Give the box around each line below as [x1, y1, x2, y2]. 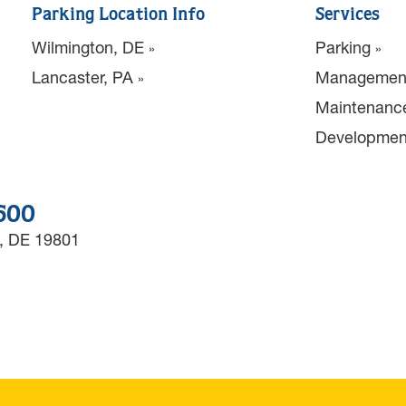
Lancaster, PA [32, 67, 133, 87]
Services [315, 7, 380, 24]
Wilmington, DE [32, 37, 144, 57]
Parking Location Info [32, 7, 205, 24]
